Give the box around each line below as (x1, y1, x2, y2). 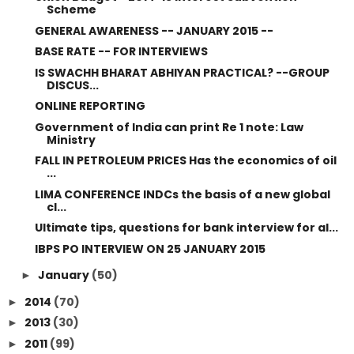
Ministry (46, 131, 96, 148)
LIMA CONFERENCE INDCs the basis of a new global (34, 186, 330, 202)
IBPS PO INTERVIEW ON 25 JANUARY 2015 (34, 240, 265, 257)
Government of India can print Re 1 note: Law (34, 119, 303, 135)
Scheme (46, 2, 96, 17)
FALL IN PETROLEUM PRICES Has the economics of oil (34, 153, 337, 168)
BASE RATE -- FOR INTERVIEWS (34, 43, 208, 59)
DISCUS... (46, 77, 99, 93)
